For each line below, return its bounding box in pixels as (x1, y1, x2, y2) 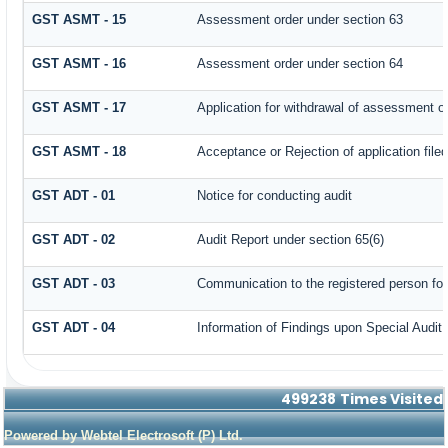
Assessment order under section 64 (197, 55, 404, 71)
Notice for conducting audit (197, 187, 353, 203)
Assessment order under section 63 (197, 11, 404, 27)
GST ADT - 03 (32, 275, 116, 291)
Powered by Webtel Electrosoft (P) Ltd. (4, 428, 243, 443)
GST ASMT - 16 (32, 55, 127, 71)
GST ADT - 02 (32, 231, 116, 247)
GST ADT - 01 (32, 187, 116, 203)
